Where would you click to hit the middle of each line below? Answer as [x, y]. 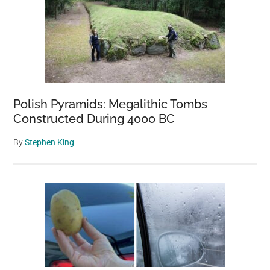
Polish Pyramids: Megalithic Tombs [111, 104]
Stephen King [50, 142]
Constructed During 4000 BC [94, 118]
